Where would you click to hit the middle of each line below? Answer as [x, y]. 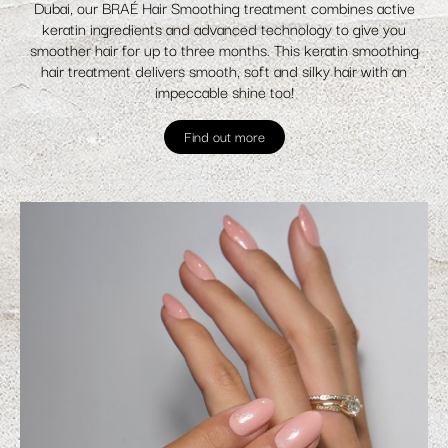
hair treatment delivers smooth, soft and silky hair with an [224, 69]
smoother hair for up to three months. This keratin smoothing [224, 48]
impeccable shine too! [224, 90]
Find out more [224, 135]
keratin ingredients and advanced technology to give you [224, 27]
